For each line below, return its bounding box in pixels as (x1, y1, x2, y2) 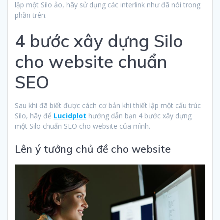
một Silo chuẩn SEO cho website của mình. (15, 121, 150, 131)
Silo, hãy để (15, 111, 54, 121)
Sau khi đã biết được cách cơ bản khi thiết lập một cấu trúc (15, 101, 201, 110)
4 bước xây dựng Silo (15, 30, 183, 52)
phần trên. (15, 10, 47, 20)
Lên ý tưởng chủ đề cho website (15, 142, 171, 156)
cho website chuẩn (15, 51, 167, 73)
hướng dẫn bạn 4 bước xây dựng (86, 111, 192, 121)
